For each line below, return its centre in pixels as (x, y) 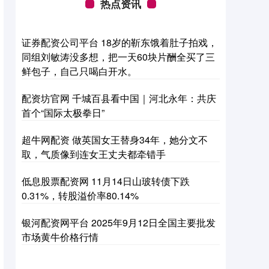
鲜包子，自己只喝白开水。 (79, 71)
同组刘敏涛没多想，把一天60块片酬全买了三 (118, 57)
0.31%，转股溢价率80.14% (80, 195)
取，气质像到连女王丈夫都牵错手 (94, 154)
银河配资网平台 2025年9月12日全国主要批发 (119, 222)
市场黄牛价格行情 (60, 237)
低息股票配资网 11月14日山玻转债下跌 (106, 181)
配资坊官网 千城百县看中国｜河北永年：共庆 (119, 98)
